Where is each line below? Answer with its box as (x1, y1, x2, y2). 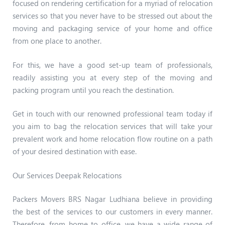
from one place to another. (13, 36, 101, 46)
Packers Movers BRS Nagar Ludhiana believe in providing (13, 194, 212, 204)
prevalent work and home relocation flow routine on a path (13, 134, 212, 144)
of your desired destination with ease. (13, 146, 137, 157)
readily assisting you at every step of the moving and (13, 72, 212, 82)
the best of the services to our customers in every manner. (13, 206, 212, 217)
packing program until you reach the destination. (13, 84, 174, 95)
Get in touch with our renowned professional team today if (13, 108, 212, 119)
